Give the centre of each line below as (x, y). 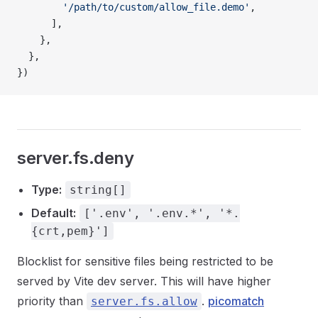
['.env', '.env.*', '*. (162, 213)
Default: (54, 213)
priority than (52, 301)
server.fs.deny (76, 158)
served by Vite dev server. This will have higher (144, 281)
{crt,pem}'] (70, 231)
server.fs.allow (144, 301)
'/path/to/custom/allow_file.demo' (133, 7)
